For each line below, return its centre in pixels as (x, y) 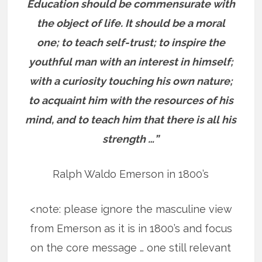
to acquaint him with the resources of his (131, 100)
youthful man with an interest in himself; (131, 61)
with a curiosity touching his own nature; (131, 81)
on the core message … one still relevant (131, 247)
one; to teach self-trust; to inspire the (131, 42)
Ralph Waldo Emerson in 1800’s (131, 174)
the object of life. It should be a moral (131, 23)
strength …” (131, 139)
